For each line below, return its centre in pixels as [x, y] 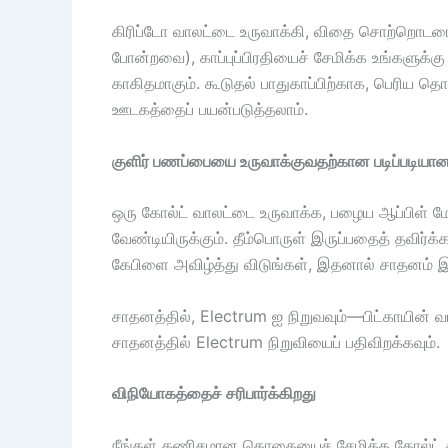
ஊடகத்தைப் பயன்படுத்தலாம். [210, 108]
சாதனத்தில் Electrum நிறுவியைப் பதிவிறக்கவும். [276, 341]
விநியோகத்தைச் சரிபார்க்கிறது [214, 393]
